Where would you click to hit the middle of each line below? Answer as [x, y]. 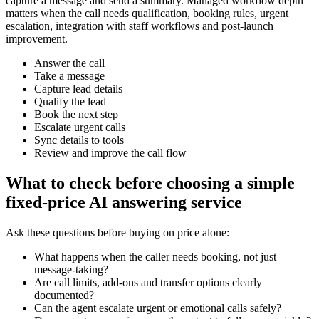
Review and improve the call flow [110, 152]
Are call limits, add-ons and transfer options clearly [148, 282]
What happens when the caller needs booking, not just [155, 256]
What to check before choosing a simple [150, 183]
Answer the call [69, 63]
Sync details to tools [79, 140]
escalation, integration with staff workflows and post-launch [140, 26]
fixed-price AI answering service [124, 202]
